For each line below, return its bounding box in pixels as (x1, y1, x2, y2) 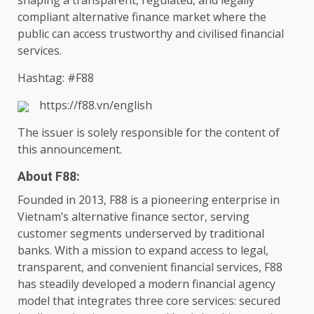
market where (170, 9, 249, 25)
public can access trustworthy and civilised (18, 26, 240, 42)
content (225, 125, 266, 141)
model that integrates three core (18, 293, 192, 309)
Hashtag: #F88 (18, 70, 94, 86)
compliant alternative (18, 9, 132, 25)
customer (18, 226, 67, 242)
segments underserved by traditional (67, 226, 264, 242)
